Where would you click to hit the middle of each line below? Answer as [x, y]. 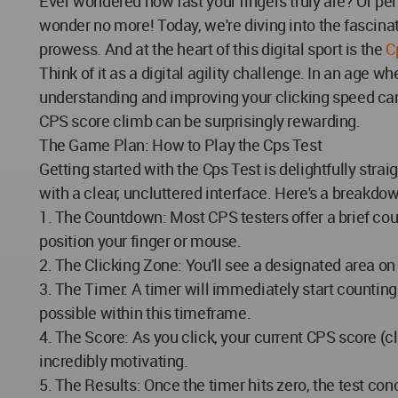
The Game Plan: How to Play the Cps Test [181, 144]
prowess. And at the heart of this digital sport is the [213, 48]
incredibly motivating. [114, 360]
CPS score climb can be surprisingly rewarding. [200, 120]
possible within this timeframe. [145, 312]
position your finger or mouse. [140, 240]
